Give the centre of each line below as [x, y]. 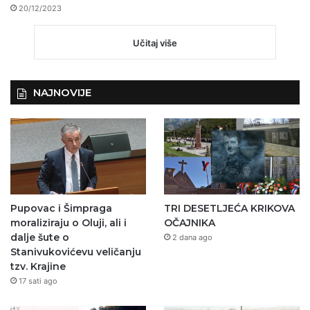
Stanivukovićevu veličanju [76, 252]
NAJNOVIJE [62, 92]
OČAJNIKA [189, 223]
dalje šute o [40, 238]
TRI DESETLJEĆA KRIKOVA [229, 209]
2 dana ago [192, 238]
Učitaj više [155, 43]
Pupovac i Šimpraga [61, 209]
